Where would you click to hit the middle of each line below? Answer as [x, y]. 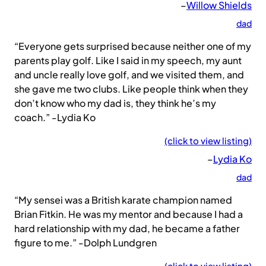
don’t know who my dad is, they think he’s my [115, 103]
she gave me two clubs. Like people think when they [131, 89]
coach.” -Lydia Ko [55, 118]
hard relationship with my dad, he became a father [127, 229]
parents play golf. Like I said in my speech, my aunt [128, 61]
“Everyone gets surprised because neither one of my [133, 46]
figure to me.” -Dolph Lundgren [85, 243]
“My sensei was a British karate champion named [123, 200]
